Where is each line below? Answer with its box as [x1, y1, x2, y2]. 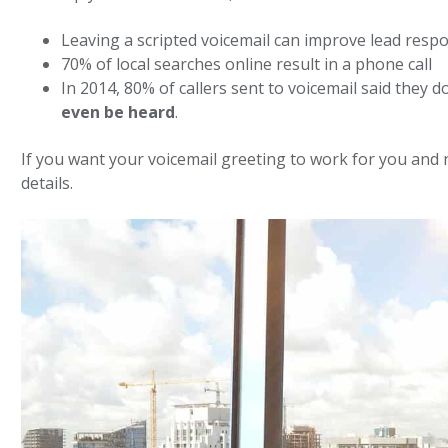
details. [21, 172, 74, 195]
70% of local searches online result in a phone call [61, 53, 433, 76]
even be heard [61, 101, 176, 124]
